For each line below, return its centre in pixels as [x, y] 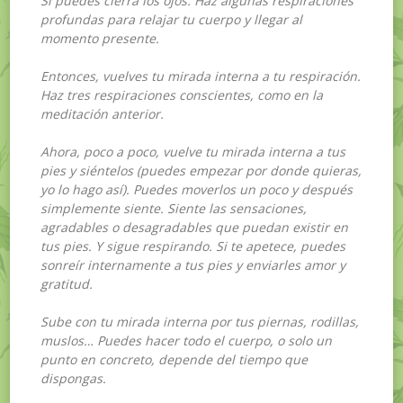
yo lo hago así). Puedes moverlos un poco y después [197, 189]
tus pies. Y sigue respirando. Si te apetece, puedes [193, 246]
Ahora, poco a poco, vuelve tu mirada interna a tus [193, 151]
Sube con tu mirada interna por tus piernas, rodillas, [200, 321]
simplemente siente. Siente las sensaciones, [174, 208]
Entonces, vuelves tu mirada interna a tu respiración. [201, 76]
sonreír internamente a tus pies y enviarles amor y [193, 264]
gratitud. [67, 283]
